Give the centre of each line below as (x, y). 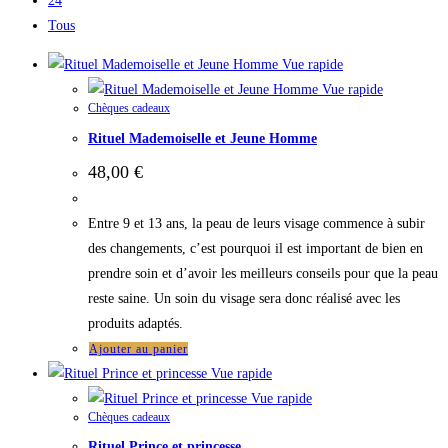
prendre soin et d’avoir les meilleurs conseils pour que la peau (263, 273)
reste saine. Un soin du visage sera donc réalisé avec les (244, 298)
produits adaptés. (135, 323)
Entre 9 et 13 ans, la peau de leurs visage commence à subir (256, 223)
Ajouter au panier (138, 348)
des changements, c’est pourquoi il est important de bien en (255, 248)
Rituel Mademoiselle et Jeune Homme (202, 139)
